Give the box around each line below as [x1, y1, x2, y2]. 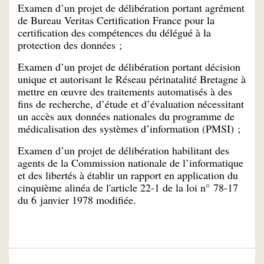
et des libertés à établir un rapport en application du [18, 167, 238, 182]
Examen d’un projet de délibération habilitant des [18, 143, 229, 157]
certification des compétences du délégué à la [18, 25, 211, 40]
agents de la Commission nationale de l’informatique [18, 155, 243, 170]
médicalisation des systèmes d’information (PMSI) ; [18, 121, 240, 136]
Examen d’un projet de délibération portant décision [18, 60, 240, 74]
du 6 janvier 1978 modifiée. [18, 192, 136, 207]
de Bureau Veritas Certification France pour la [18, 13, 214, 28]
